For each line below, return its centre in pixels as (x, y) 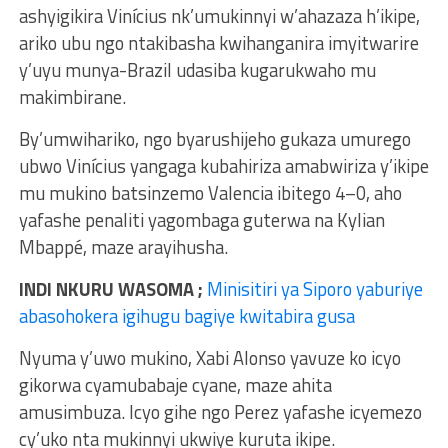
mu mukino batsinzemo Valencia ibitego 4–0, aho (210, 192)
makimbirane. (72, 96)
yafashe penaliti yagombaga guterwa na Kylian (201, 219)
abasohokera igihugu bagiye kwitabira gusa (188, 315)
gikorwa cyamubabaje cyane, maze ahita (175, 384)
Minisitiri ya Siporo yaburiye (314, 288)
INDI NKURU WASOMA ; (110, 288)
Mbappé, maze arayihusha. (123, 246)
